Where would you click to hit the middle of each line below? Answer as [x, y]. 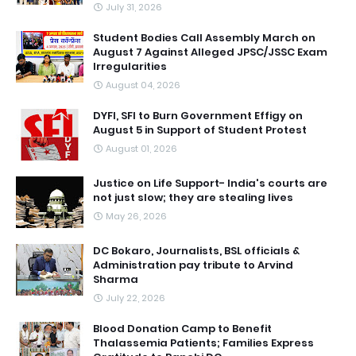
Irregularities [130, 66]
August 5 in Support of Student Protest [200, 130]
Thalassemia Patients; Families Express [203, 343]
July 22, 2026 [135, 298]
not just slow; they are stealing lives [193, 197]
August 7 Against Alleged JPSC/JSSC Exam [210, 52]
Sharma [116, 279]
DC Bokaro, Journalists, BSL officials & [196, 251]
